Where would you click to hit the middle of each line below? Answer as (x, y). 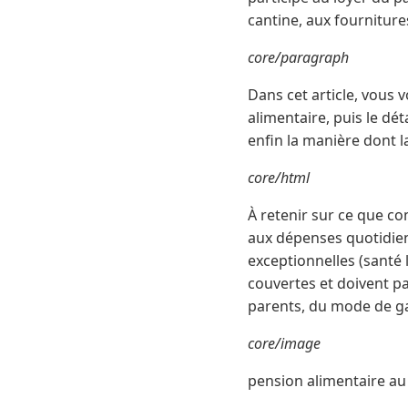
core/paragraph (298, 58)
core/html (279, 178)
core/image (284, 344)
